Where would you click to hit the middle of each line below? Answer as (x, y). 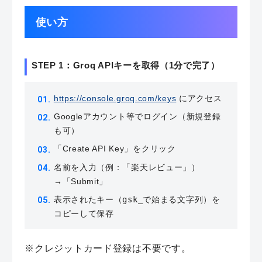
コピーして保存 (84, 213)
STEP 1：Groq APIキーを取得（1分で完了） (125, 65)
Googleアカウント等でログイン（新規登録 (137, 117)
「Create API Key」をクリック (115, 149)
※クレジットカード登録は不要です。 (108, 248)
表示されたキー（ (88, 199)
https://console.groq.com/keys (115, 99)
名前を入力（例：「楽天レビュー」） (127, 167)
